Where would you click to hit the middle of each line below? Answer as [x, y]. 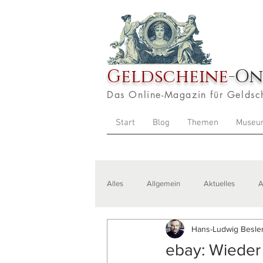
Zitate [218, 230]
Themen [203, 123]
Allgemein [163, 183]
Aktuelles [219, 183]
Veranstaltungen [158, 230]
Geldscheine [168, 77]
